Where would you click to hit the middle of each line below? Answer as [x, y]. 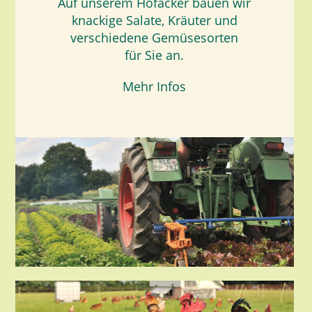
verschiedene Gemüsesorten [154, 38]
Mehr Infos [154, 86]
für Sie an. [154, 55]
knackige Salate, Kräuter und [154, 20]
